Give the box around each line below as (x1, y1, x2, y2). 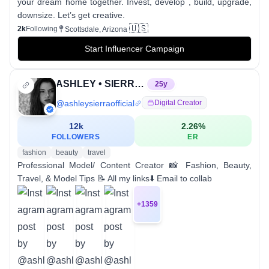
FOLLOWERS (52, 133, 100, 142)
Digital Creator (154, 98, 202, 107)
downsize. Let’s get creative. (17, 10, 125, 20)
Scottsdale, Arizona (65, 25, 127, 34)
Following (26, 25, 58, 34)
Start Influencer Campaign (85, 44, 184, 54)
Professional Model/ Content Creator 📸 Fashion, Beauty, (17, 160, 252, 171)
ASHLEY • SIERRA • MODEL (134, 79, 144, 89)
